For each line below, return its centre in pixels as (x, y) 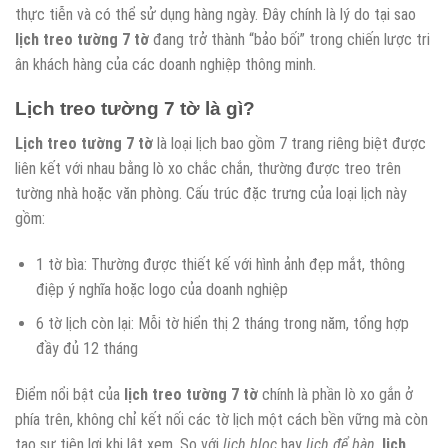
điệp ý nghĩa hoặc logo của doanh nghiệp (161, 289)
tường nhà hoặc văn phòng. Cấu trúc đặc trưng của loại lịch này (211, 193)
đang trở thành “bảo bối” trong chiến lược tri (289, 39)
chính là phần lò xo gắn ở (335, 395)
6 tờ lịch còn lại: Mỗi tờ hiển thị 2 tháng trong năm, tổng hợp (222, 324)
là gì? (227, 109)
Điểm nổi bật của (69, 395)
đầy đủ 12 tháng (86, 349)
